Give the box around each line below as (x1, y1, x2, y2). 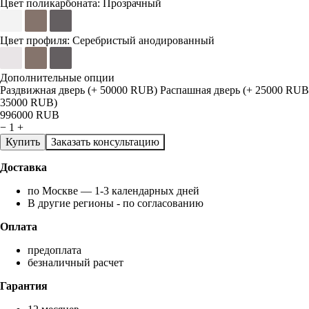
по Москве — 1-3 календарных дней (28, 184, 199, 197)
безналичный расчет (28, 256, 123, 268)
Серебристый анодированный (72, 34, 215, 46)
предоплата (28, 243, 81, 256)
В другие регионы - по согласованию (28, 197, 203, 209)
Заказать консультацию (51, 135, 159, 148)
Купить (6, 135, 40, 148)
